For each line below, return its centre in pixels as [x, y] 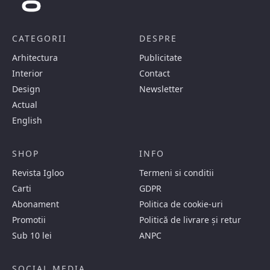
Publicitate [161, 57]
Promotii [29, 219]
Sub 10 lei [32, 235]
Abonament [36, 204]
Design [26, 89]
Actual [25, 104]
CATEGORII [39, 38]
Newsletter [161, 89]
